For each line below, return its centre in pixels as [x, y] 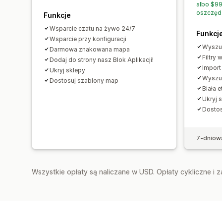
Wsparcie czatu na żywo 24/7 [92, 28]
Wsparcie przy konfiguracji [88, 39]
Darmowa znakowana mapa [90, 49]
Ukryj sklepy [67, 70]
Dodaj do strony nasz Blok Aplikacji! [102, 59]
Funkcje [57, 15]
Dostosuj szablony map [84, 80]
